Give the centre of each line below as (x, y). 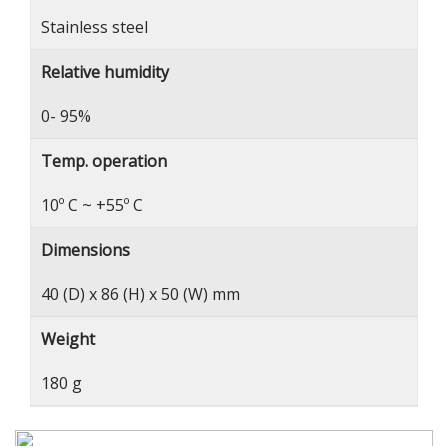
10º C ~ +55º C (92, 205)
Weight (68, 339)
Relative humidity (105, 72)
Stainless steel (94, 27)
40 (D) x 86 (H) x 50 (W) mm (140, 294)
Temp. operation (104, 161)
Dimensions (85, 250)
